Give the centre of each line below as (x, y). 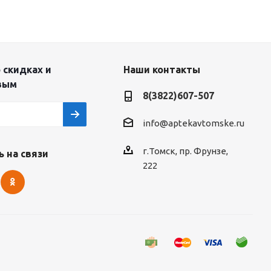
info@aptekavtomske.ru (193, 123)
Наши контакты (162, 70)
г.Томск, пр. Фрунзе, (185, 151)
